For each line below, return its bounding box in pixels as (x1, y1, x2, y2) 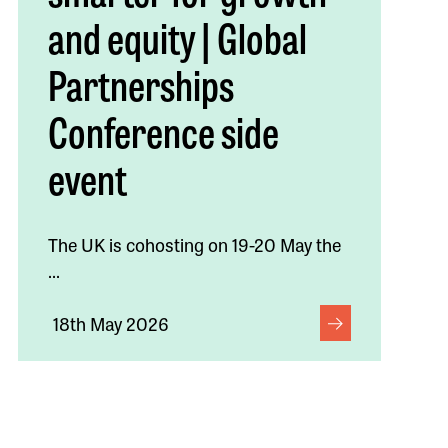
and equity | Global (47, 6, 307, 66)
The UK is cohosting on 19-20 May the (47, 230, 341, 257)
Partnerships (47, 53, 234, 113)
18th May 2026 (52, 309, 169, 336)
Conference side (47, 100, 279, 160)
